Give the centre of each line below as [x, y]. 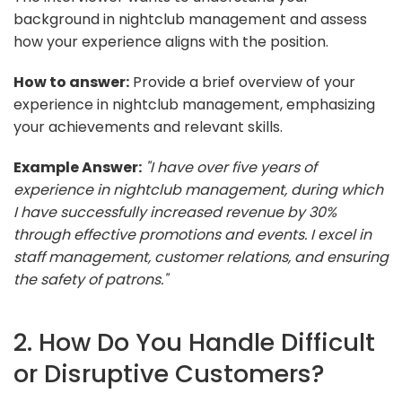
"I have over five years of [231, 167]
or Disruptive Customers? [169, 373]
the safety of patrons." [91, 279]
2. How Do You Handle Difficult [194, 342]
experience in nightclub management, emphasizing [194, 104]
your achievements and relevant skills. [148, 127]
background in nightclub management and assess [190, 19]
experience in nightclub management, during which [198, 189]
